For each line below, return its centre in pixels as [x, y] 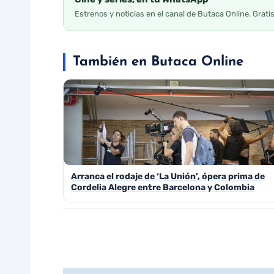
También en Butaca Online [158, 62]
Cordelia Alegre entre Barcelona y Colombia [163, 188]
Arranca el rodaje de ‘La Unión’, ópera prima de [168, 177]
